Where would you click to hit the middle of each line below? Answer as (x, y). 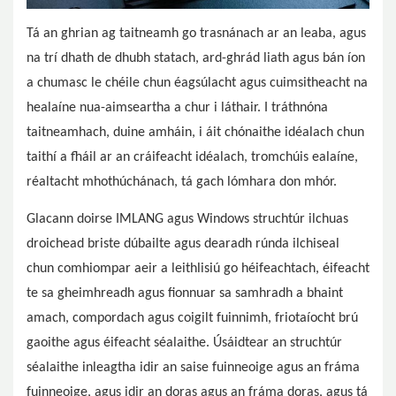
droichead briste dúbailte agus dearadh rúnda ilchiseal (183, 244)
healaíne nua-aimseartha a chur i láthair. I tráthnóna (177, 108)
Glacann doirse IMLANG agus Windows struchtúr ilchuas (187, 220)
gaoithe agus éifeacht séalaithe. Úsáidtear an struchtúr (184, 343)
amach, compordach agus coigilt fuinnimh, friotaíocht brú (192, 319)
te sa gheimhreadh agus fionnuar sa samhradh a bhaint (185, 294)
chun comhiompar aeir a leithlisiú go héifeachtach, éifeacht (198, 269)
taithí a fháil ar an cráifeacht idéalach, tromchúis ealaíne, (192, 158)
